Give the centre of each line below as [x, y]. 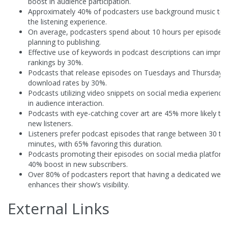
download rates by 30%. [67, 83]
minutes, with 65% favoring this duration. [95, 144]
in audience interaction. [66, 103]
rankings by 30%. [55, 63]
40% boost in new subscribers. [78, 164]
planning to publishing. [64, 42]
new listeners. [50, 124]
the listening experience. [67, 22]
